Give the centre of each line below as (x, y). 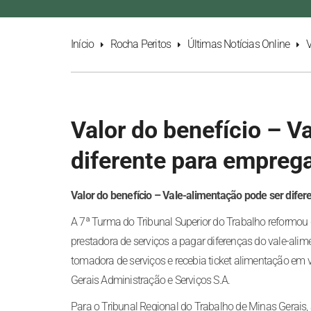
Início (83, 44)
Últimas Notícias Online (238, 44)
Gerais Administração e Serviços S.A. (151, 280)
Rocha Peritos (141, 44)
